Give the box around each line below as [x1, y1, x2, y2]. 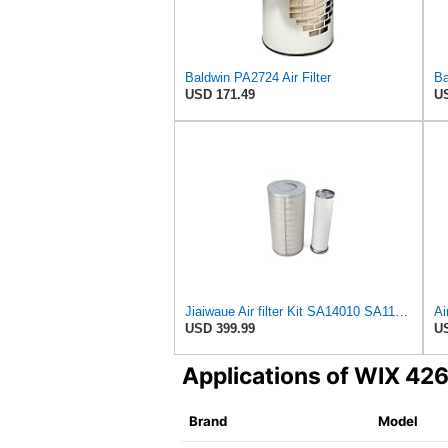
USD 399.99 [185, 321, 255, 337]
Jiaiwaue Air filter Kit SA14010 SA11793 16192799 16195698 [395, 304, 408, 320]
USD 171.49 [185, 87, 255, 103]
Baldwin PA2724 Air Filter [185, 70, 331, 86]
